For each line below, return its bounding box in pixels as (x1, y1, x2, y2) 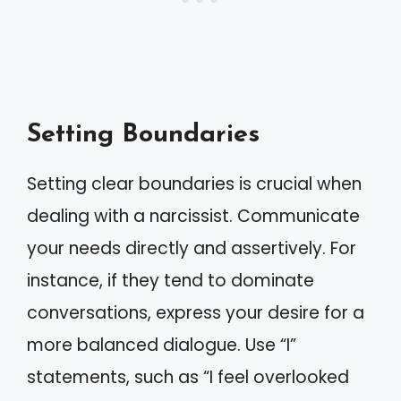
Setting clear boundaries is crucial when (27, 171, 362, 196)
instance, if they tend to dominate (27, 268, 314, 293)
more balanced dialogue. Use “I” (27, 332, 296, 357)
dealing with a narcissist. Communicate (27, 203, 360, 228)
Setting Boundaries (27, 121, 260, 148)
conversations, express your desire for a (27, 300, 364, 325)
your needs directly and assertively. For (27, 235, 356, 260)
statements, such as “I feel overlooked (27, 364, 349, 389)
